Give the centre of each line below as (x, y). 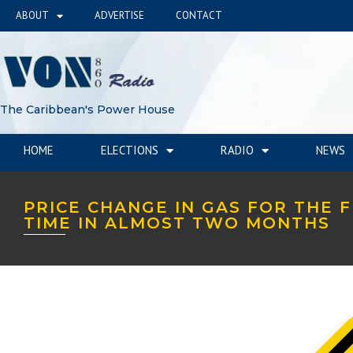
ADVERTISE (119, 15)
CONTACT (199, 15)
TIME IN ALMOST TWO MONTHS (177, 223)
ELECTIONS (130, 150)
